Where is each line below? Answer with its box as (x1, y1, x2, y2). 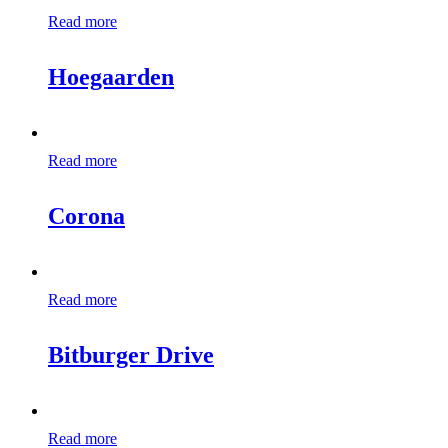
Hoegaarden (48, 63, 174, 90)
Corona (48, 202, 125, 229)
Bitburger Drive (48, 341, 214, 368)
